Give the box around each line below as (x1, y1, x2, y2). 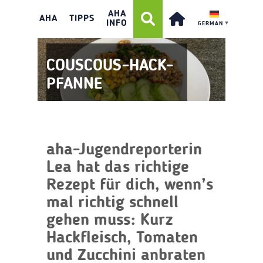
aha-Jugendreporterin (46, 141, 202, 159)
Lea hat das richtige (46, 159, 189, 176)
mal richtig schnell (46, 194, 178, 211)
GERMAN (198, 21, 223, 26)
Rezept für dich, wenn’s (46, 177, 213, 194)
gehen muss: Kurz (46, 212, 173, 229)
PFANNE (46, 76, 102, 93)
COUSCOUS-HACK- (46, 58, 173, 75)
